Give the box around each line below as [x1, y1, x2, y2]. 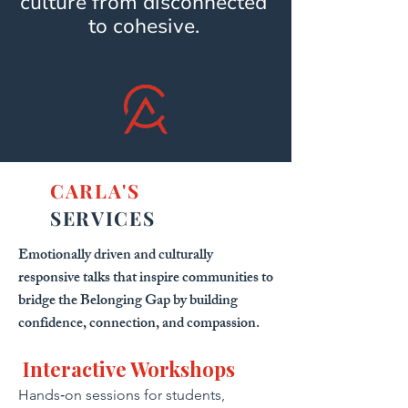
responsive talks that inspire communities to [18, 266, 273, 292]
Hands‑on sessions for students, [18, 386, 225, 403]
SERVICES [50, 205, 156, 230]
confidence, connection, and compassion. [18, 311, 260, 338]
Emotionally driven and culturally [18, 243, 213, 270]
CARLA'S [50, 178, 140, 203]
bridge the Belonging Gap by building [18, 289, 238, 315]
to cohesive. [87, 13, 199, 40]
